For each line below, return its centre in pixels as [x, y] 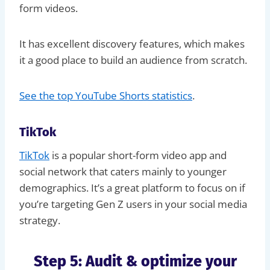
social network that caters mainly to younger [123, 171]
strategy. [40, 220]
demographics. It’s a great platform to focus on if [132, 187]
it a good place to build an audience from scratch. [133, 60]
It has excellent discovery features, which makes [132, 43]
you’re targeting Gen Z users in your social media [133, 204]
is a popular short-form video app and [138, 155]
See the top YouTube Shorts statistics [106, 95]
